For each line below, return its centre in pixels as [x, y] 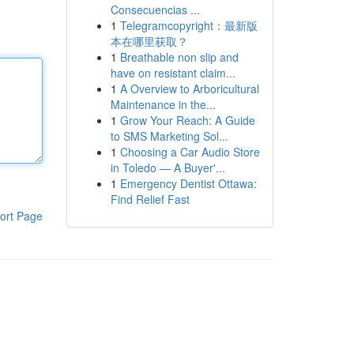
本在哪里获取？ [149, 41]
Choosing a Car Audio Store [190, 152]
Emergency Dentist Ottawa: [188, 183]
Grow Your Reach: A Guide [187, 120]
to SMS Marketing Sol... [169, 136]
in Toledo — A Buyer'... [168, 168]
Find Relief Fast [150, 199]
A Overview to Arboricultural [189, 88]
